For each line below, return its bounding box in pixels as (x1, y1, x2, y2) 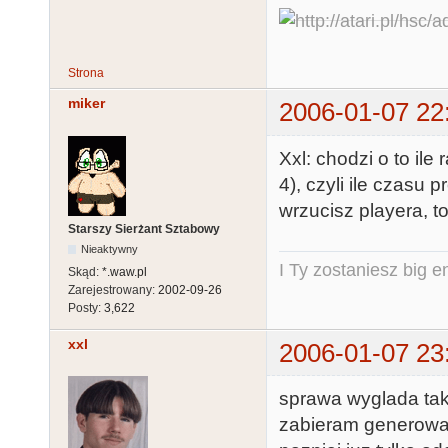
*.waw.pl (102, 264, 147, 279)
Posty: (68, 300, 104, 315)
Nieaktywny (81, 242, 139, 255)
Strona (68, 66, 104, 81)
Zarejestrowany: (68, 282, 158, 297)
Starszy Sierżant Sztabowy (68, 221, 220, 236)
